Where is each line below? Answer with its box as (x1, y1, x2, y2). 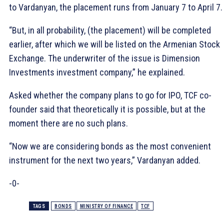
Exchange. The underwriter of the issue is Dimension (9, 53, 200, 64)
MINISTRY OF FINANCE (79, 203, 133, 209)
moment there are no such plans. (9, 118, 128, 129)
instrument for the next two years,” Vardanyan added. (9, 155, 200, 166)
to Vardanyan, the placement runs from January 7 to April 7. (9, 2, 222, 13)
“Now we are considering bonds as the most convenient (9, 141, 211, 152)
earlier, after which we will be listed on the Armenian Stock (9, 39, 220, 50)
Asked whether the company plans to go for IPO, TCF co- (9, 90, 211, 101)
